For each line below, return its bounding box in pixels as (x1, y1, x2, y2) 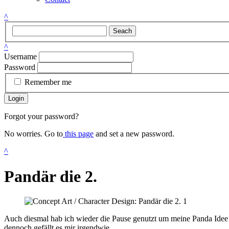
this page (63, 129, 94, 139)
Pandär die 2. (4, 167, 97, 186)
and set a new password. (94, 129, 174, 139)
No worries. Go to (4, 129, 63, 139)
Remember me (25, 78, 72, 87)
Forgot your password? (4, 112, 79, 121)
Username (4, 52, 37, 61)
